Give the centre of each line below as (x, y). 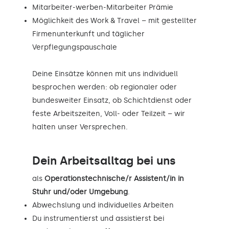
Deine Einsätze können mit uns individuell (105, 74)
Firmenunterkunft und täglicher (88, 34)
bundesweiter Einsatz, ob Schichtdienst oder (112, 100)
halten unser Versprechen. (80, 127)
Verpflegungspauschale (75, 47)
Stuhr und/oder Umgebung (80, 192)
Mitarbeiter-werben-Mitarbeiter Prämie (103, 7)
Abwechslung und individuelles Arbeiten (103, 205)
